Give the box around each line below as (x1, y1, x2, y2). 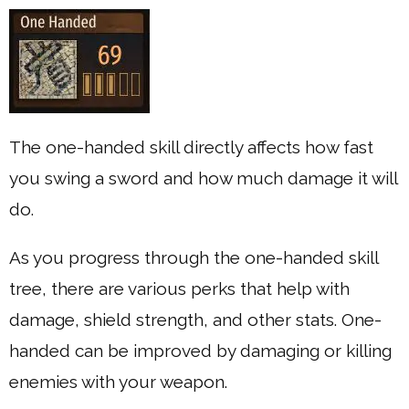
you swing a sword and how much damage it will (9, 167, 397, 188)
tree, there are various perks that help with (9, 278, 350, 299)
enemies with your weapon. (9, 371, 227, 392)
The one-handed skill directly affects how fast (9, 136, 373, 157)
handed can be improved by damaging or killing (9, 340, 392, 361)
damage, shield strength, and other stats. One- (9, 309, 382, 330)
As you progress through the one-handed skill (9, 246, 378, 267)
